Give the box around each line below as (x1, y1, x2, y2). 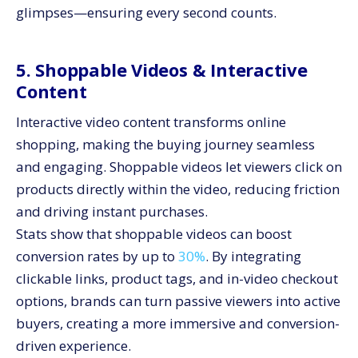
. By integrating (205, 247, 301, 265)
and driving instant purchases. (16, 202, 208, 221)
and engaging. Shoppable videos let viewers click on (16, 157, 342, 176)
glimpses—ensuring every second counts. (16, 3, 276, 22)
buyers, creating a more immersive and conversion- (16, 314, 340, 332)
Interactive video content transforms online (16, 113, 286, 131)
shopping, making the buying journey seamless (16, 135, 315, 153)
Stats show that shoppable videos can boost (16, 225, 292, 243)
